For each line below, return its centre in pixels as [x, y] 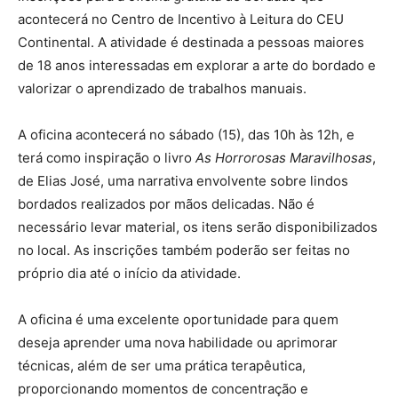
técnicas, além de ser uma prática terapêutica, [162, 365]
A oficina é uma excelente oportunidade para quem [178, 319]
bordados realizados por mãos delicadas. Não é [166, 203]
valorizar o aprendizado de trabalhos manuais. [164, 88]
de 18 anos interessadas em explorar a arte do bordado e [197, 65]
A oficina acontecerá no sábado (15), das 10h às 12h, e [186, 134]
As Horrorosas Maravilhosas [284, 157]
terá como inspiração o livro [107, 157]
